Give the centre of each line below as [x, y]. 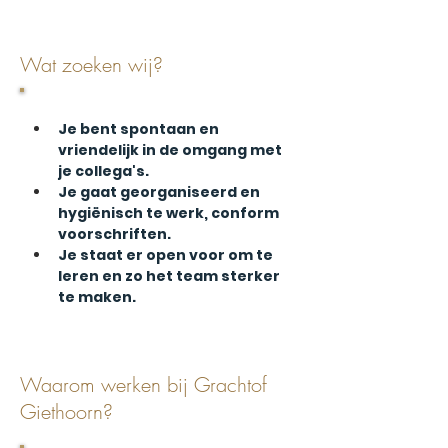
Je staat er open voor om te [167, 255]
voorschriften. [114, 234]
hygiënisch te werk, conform [170, 213]
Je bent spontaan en [140, 129]
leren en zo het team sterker [170, 276]
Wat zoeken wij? [91, 64]
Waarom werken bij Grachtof [143, 384]
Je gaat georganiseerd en [160, 192]
